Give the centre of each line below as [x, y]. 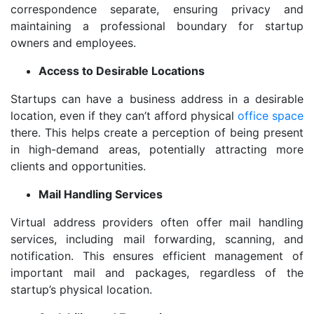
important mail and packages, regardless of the [157, 273]
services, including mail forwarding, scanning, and [157, 239]
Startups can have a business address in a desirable [157, 99]
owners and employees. [73, 43]
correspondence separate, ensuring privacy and [157, 9]
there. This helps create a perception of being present [157, 133]
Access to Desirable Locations [122, 71]
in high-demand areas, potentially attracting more [157, 150]
